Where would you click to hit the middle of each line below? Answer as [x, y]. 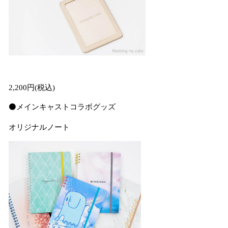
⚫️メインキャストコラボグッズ [62, 107]
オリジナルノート [39, 127]
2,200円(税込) [32, 88]
